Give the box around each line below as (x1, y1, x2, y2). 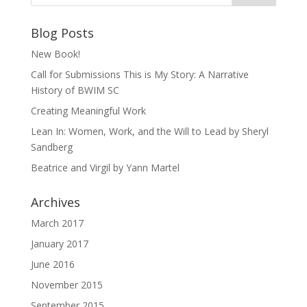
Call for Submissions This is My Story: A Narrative (30, 68, 249, 81)
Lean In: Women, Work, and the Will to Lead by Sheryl (30, 125, 269, 138)
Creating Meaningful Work (30, 104, 146, 117)
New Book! (30, 47, 80, 60)
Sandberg (30, 140, 73, 153)
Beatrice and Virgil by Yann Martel (30, 161, 180, 174)
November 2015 (30, 278, 103, 291)
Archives (30, 194, 80, 210)
